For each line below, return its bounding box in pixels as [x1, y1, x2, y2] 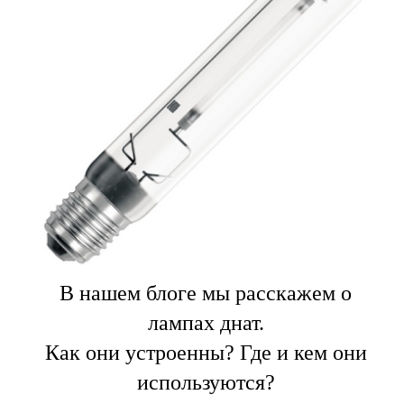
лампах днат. [147, 310, 264, 335]
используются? [136, 370, 275, 394]
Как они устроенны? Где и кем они [44, 340, 367, 364]
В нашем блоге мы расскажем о [60, 280, 352, 305]
